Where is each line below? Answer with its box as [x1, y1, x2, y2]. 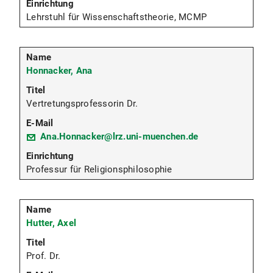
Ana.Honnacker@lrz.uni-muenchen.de [40, 131, 199, 143]
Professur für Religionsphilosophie [26, 164, 172, 175]
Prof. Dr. [26, 250, 61, 262]
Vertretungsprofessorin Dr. [26, 98, 138, 110]
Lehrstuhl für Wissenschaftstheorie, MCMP [26, 12, 207, 23]
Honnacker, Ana [26, 65, 93, 77]
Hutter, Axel [26, 218, 76, 229]
